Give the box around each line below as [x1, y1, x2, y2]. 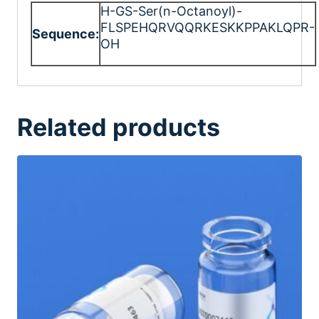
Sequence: [32, 26, 99, 41]
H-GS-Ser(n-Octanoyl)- [100, 3, 242, 19]
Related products [17, 112, 220, 142]
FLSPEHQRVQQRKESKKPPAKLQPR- [100, 19, 315, 35]
